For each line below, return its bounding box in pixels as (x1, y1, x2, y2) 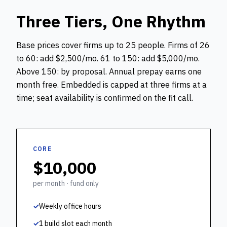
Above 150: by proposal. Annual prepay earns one (16, 66, 202, 77)
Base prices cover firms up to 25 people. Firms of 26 (16, 40, 210, 50)
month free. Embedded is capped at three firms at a (16, 80, 207, 90)
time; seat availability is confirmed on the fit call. (16, 93, 193, 103)
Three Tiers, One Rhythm (16, 11, 206, 32)
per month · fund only (33, 179, 99, 188)
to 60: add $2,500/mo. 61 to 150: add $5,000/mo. (16, 53, 200, 63)
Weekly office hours (39, 202, 101, 211)
